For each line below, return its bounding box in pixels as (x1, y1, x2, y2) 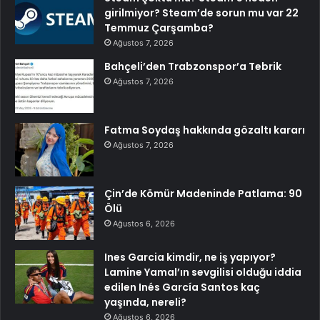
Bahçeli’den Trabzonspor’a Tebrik (104, 59, 281, 74)
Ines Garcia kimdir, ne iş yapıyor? (104, 249, 276, 264)
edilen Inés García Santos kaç (104, 279, 260, 294)
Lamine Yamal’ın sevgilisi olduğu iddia (104, 264, 301, 279)
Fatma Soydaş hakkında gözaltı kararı (104, 122, 305, 137)
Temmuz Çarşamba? (104, 20, 214, 35)
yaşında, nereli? (104, 294, 186, 309)
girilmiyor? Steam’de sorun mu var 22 (104, 5, 299, 20)
